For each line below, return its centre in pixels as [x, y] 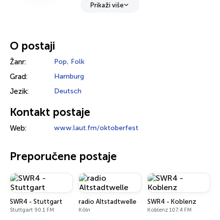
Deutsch [68, 91]
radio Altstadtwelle [108, 202]
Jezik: [19, 91]
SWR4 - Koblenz [172, 202]
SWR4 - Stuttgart [36, 202]
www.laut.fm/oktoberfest [96, 128]
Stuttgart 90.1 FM [32, 210]
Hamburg [69, 76]
